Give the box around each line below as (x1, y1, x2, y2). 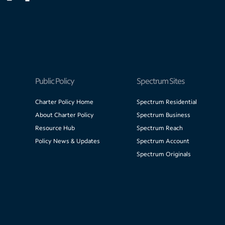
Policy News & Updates (35, 137, 100, 145)
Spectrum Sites (136, 75, 184, 86)
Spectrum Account (136, 137, 189, 145)
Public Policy (35, 75, 75, 86)
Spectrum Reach (136, 124, 183, 132)
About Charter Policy (35, 111, 94, 119)
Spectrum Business (136, 111, 190, 119)
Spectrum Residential (136, 98, 197, 106)
